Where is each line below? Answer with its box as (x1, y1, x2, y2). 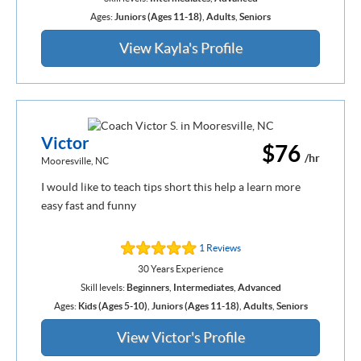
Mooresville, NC (41, 155, 109, 166)
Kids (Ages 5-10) (77, 300, 147, 311)
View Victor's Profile (116, 328, 245, 346)
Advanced (237, 281, 281, 293)
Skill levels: (80, 281, 127, 293)
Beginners (126, 281, 169, 293)
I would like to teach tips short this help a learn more (41, 180, 301, 193)
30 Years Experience (138, 263, 223, 274)
